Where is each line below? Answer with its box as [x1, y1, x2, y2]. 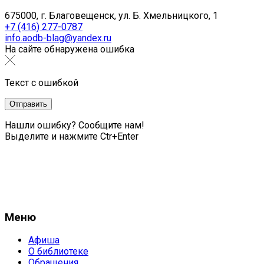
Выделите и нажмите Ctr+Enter [5, 130, 138, 142]
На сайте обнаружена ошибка [5, 43, 134, 55]
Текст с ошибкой [5, 77, 78, 88]
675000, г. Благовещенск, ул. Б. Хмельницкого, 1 [5, 9, 218, 21]
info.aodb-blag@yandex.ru [5, 32, 111, 44]
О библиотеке [28, 246, 88, 258]
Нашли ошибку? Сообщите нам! [5, 119, 144, 131]
